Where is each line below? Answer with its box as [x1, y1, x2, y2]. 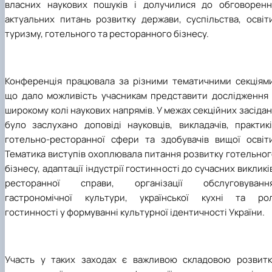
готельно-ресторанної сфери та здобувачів [5, 132, 209, 146]
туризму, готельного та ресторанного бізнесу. [5, 27, 209, 40]
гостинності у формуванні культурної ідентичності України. [5, 205, 265, 219]
